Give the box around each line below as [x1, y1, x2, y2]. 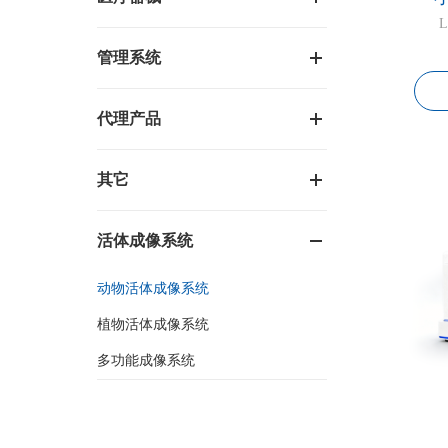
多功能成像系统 [97, 353, 195, 368]
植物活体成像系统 [97, 317, 209, 332]
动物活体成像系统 [97, 281, 209, 296]
